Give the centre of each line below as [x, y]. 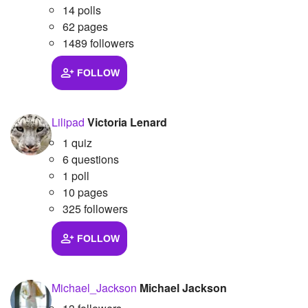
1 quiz [77, 142]
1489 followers [98, 43]
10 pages [85, 192]
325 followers [95, 208]
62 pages [85, 26]
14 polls [82, 10]
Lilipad [68, 122]
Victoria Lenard [127, 122]
